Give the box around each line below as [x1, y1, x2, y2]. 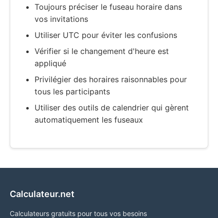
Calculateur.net [10, 189, 74, 200]
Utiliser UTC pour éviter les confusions [35, 30, 177, 40]
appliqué [35, 58, 66, 69]
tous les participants [35, 87, 110, 97]
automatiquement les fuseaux [35, 115, 143, 125]
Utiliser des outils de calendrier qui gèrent [35, 103, 189, 113]
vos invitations [35, 14, 88, 24]
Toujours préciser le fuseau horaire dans [35, 2, 182, 12]
